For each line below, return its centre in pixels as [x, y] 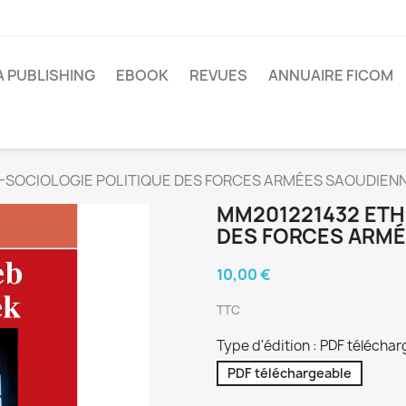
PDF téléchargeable [290, 373]
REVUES [218, 75]
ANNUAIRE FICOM [331, 75]
